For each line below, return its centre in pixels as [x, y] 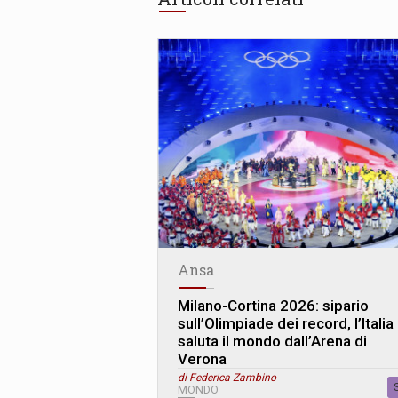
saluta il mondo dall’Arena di [272, 342]
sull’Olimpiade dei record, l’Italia [286, 324]
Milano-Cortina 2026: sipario [273, 306]
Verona [202, 359]
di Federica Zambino [227, 378]
